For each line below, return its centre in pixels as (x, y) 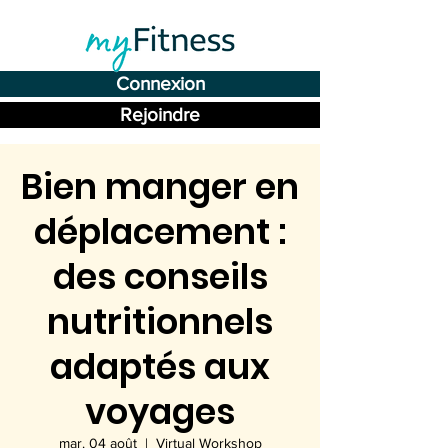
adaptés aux (160, 366)
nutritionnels (160, 321)
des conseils (160, 276)
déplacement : (160, 231)
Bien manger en (160, 186)
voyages (160, 411)
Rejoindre (160, 114)
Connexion (160, 83)
